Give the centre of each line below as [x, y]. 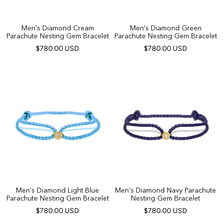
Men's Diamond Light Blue [57, 190]
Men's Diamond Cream [57, 28]
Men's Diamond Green [166, 28]
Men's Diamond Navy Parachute [166, 190]
